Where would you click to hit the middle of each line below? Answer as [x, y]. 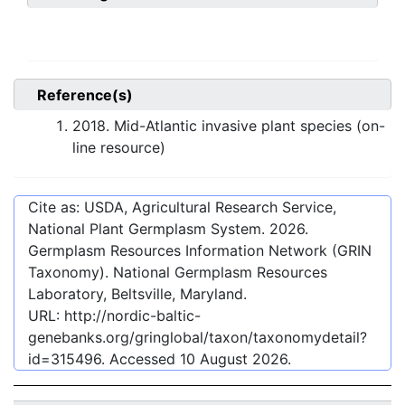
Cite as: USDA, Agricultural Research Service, [182, 207]
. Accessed [141, 359]
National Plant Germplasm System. [149, 229]
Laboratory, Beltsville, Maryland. [137, 294]
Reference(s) [85, 95]
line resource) [119, 148]
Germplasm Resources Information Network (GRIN [200, 251]
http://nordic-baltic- [132, 316]
